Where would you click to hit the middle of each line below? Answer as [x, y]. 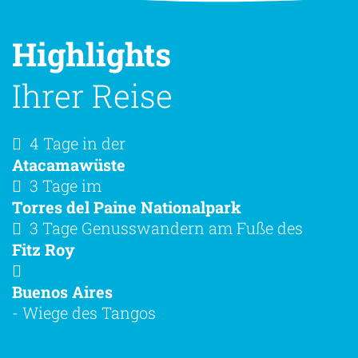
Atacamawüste [69, 164]
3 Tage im [66, 185]
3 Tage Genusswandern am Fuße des [166, 227]
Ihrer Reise [92, 95]
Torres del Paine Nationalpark [127, 207]
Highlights [91, 54]
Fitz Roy [44, 249]
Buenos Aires [62, 291]
